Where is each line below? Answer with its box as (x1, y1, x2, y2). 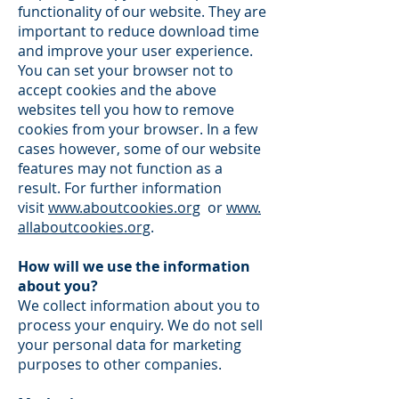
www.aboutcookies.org (48, 198, 200, 217)
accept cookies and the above (18, 80, 216, 100)
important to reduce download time (18, 21, 259, 41)
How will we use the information (18, 256, 250, 276)
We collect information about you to (18, 296, 260, 315)
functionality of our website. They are (18, 2, 266, 21)
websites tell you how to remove (18, 100, 234, 119)
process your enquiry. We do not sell (18, 315, 263, 335)
